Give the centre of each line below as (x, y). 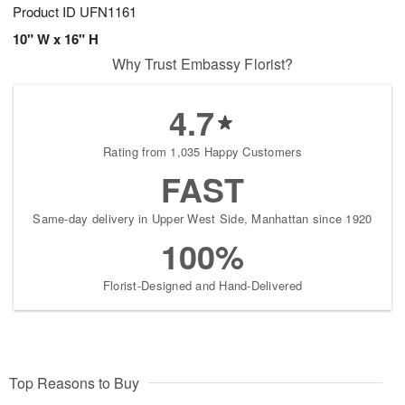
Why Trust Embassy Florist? (202, 64)
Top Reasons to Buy (74, 383)
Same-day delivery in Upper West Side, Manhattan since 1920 (202, 219)
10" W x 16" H (56, 39)
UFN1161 (108, 12)
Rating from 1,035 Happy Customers (202, 152)
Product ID (46, 12)
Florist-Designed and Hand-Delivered (202, 286)
